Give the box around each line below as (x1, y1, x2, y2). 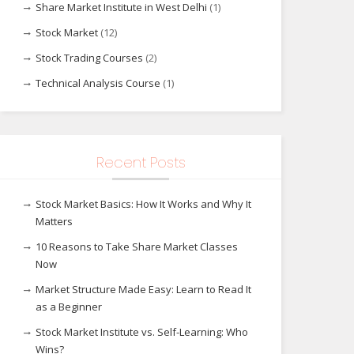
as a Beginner (36, 299, 102, 314)
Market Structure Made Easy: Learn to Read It (36, 282, 251, 296)
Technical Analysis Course (36, 76, 160, 90)
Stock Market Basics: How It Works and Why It (36, 197, 251, 211)
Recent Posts (96, 153, 186, 172)
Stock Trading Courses (36, 51, 143, 65)
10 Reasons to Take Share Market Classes (36, 239, 238, 254)
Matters (36, 214, 73, 228)
